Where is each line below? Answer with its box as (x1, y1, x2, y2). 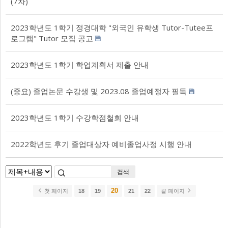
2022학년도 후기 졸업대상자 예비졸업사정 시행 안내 (11, 139, 192, 149)
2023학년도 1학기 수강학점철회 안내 (11, 112, 139, 123)
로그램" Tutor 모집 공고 (11, 33, 93, 43)
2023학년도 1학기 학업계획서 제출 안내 (11, 60, 149, 70)
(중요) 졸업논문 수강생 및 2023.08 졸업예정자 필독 (11, 86, 187, 96)
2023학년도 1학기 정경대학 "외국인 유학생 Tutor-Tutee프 (11, 22, 213, 33)
